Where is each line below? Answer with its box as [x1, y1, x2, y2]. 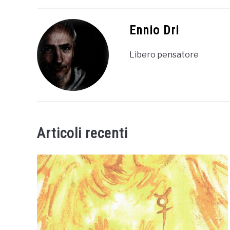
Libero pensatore [129, 49, 199, 60]
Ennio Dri [129, 23, 179, 37]
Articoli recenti [37, 124, 128, 142]
